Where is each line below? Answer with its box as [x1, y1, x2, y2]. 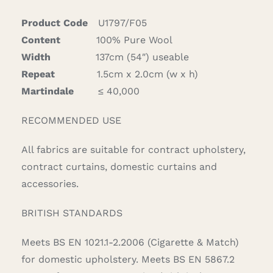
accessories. [21, 178, 79, 190]
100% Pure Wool [87, 34, 172, 46]
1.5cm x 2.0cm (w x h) [81, 68, 198, 80]
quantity [56, 5, 96, 17]
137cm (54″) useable [77, 51, 189, 63]
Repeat [21, 68, 55, 80]
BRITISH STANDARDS [21, 207, 122, 219]
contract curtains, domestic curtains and [21, 161, 217, 173]
